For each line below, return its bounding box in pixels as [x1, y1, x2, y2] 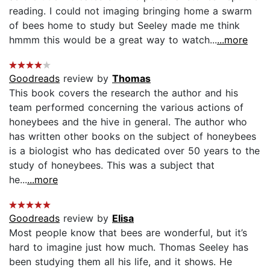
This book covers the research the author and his [9, 86, 238, 99]
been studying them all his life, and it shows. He [9, 255, 232, 268]
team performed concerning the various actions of [9, 101, 243, 113]
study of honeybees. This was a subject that [9, 159, 215, 171]
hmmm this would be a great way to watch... [9, 33, 217, 46]
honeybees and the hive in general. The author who [9, 115, 247, 128]
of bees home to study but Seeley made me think [9, 19, 240, 31]
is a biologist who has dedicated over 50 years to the [9, 144, 260, 157]
